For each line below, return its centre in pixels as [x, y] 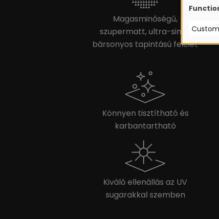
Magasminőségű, [145, 19]
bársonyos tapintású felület [145, 44]
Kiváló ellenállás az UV [145, 182]
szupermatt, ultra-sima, [145, 32]
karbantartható [145, 126]
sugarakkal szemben [145, 195]
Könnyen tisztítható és [145, 113]
